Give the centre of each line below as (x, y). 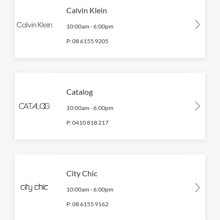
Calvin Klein (87, 10)
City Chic (82, 173)
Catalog (80, 92)
